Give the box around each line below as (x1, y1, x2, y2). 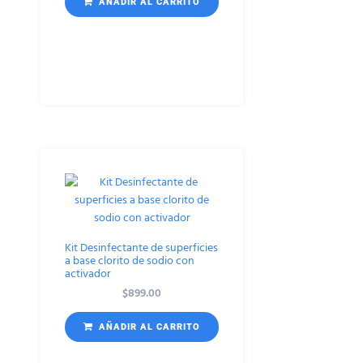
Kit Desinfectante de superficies (65, 238, 218, 258)
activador (65, 264, 111, 284)
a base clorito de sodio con (65, 251, 194, 271)
